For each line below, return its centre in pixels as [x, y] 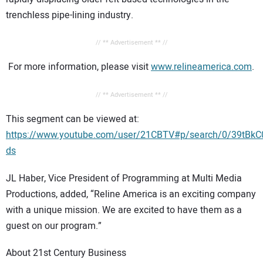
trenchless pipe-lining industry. [70, 15]
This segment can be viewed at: [73, 119]
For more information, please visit [78, 67]
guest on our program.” [54, 226]
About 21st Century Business [66, 253]
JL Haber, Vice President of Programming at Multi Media [124, 178]
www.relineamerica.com [201, 67]
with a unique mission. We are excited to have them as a [124, 210]
